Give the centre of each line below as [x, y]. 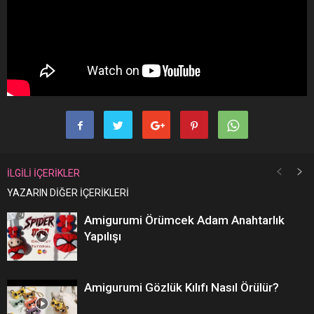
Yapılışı [103, 236]
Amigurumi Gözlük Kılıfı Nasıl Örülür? [182, 287]
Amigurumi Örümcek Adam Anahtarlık [184, 220]
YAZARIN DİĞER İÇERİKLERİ [68, 192]
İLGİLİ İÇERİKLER [43, 173]
